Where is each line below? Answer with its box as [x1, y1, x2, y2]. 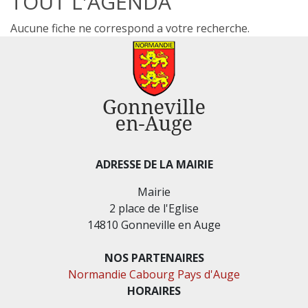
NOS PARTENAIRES [104, 250, 204, 265]
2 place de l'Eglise [109, 200, 199, 216]
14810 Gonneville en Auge [87, 217, 221, 232]
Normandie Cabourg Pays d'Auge [68, 266, 240, 282]
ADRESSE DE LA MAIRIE [95, 156, 213, 172]
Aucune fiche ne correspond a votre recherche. [10, 20, 250, 36]
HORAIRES [127, 283, 181, 298]
